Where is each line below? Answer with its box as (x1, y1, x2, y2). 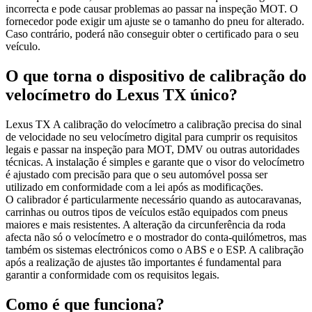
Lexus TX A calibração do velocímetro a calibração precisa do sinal (6, 118, 302, 130)
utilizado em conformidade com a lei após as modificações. (6, 180, 263, 193)
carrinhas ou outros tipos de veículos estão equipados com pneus (6, 205, 288, 218)
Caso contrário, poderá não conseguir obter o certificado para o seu (6, 28, 299, 40)
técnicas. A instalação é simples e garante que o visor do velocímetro (6, 155, 304, 168)
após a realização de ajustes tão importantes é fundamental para (6, 256, 281, 268)
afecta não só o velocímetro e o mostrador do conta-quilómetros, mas (6, 231, 306, 243)
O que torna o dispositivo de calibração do (6, 66, 306, 85)
